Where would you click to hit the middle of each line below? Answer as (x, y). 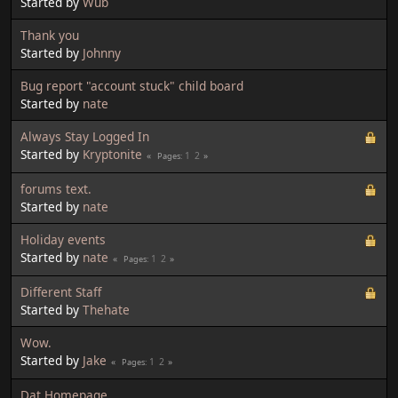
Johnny (102, 52)
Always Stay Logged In (85, 136)
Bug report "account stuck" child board (132, 85)
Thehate (106, 309)
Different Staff (61, 291)
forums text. (56, 188)
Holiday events (63, 239)
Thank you (50, 35)
